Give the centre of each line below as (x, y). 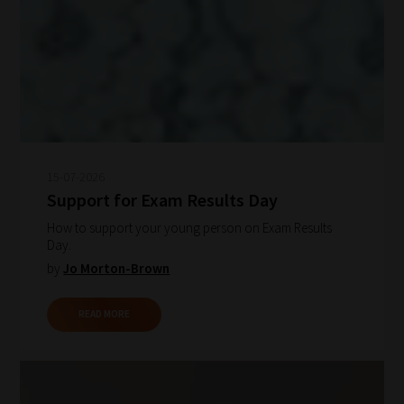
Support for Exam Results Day (163, 199)
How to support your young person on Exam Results (190, 227)
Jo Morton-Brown (117, 269)
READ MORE (105, 314)
